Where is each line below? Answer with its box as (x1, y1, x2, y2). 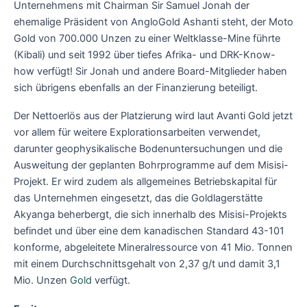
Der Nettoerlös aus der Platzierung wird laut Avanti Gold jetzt (14, 110, 293, 123)
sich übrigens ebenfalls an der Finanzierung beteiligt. (14, 81, 258, 94)
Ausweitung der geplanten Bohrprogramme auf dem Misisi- (14, 159, 288, 172)
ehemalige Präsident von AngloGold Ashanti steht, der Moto (14, 15, 293, 28)
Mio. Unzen (14, 274, 70, 287)
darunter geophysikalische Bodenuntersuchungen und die (14, 143, 282, 156)
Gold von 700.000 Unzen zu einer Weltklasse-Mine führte (14, 32, 280, 45)
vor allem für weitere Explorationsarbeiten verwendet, (14, 126, 260, 139)
